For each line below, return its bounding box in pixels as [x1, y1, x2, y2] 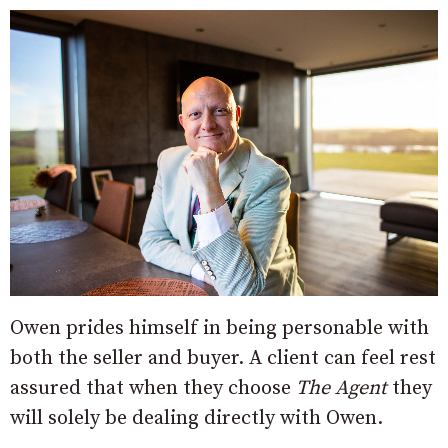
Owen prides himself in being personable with [10, 315, 429, 341]
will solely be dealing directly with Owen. [10, 405, 383, 431]
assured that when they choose [10, 375, 296, 401]
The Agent [296, 375, 387, 401]
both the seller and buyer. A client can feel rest [10, 345, 436, 371]
